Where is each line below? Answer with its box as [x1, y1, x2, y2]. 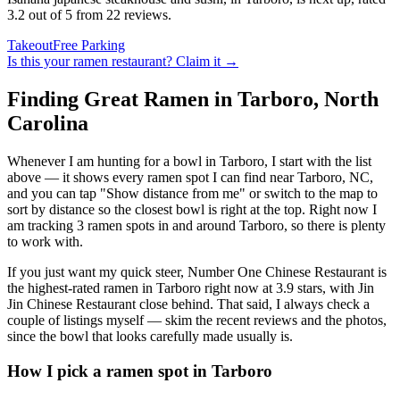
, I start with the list [264, 154, 371, 170]
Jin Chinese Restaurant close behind [7, 296, 210, 312]
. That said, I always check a [210, 296, 370, 312]
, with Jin [322, 280, 374, 296]
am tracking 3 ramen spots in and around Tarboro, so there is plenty [7, 218, 386, 234]
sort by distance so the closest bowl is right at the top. [7, 202, 305, 218]
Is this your [7, 54, 73, 70]
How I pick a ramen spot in [7, 361, 212, 380]
